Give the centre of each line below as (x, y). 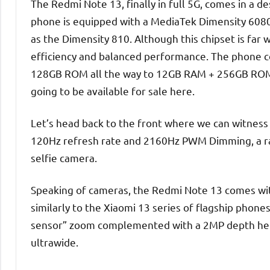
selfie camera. (64, 158)
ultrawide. (55, 242)
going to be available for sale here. (113, 91)
